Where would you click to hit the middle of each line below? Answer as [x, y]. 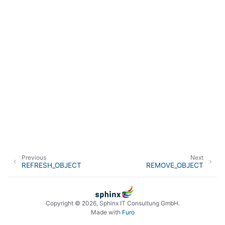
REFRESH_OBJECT [52, 165]
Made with [106, 212]
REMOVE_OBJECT [175, 165]
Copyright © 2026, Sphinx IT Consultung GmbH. [113, 203]
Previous [34, 157]
